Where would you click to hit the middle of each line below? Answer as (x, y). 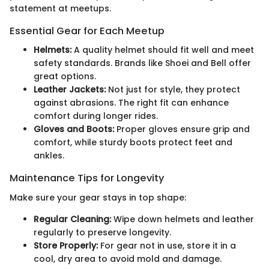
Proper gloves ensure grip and (182, 129)
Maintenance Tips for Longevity (87, 178)
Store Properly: (66, 245)
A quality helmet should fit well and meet (163, 50)
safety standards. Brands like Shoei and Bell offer (142, 63)
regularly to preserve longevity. (102, 232)
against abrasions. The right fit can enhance (131, 103)
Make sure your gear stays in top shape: (98, 197)
